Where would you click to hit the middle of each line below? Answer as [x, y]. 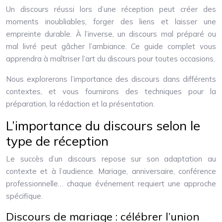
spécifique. [24, 196]
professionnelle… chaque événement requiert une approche [111, 184]
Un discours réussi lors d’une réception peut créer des [111, 9]
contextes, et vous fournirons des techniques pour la [111, 91]
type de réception [57, 141]
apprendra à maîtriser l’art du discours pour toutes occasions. [111, 59]
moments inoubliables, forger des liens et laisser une [111, 22]
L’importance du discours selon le [103, 126]
